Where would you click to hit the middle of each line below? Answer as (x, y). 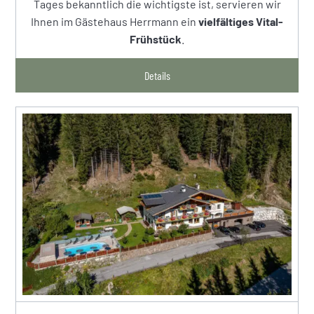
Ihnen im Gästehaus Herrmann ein (115, 22)
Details (157, 76)
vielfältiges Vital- (241, 22)
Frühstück (156, 39)
